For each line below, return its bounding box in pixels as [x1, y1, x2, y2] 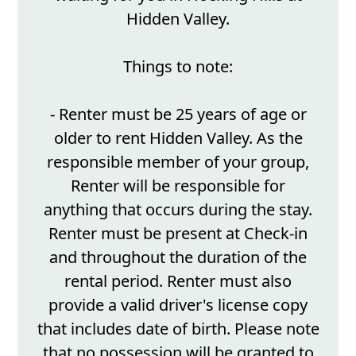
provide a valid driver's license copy [48, 293, 308, 315]
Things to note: [123, 55, 233, 77]
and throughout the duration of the [49, 246, 307, 268]
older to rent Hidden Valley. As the [53, 126, 303, 149]
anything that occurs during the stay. [44, 198, 312, 220]
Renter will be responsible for [71, 174, 285, 196]
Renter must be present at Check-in [48, 222, 308, 244]
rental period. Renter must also [64, 269, 292, 292]
